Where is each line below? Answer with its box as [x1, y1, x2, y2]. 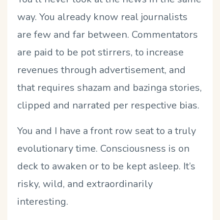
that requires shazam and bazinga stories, [17, 81, 202, 94]
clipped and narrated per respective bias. [17, 98, 199, 112]
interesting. [17, 194, 68, 208]
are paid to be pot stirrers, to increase [17, 45, 184, 59]
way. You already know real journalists [17, 10, 188, 24]
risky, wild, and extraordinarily [17, 177, 153, 191]
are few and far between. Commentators [17, 27, 198, 41]
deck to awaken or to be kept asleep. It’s [17, 159, 195, 173]
